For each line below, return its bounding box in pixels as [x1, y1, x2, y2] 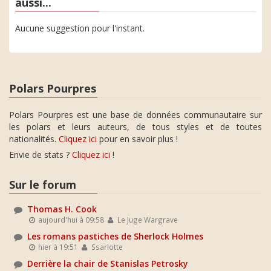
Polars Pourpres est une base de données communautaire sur [9, 108, 262, 120]
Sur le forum [9, 177, 76, 192]
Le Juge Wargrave [115, 215, 178, 224]
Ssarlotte [89, 242, 123, 252]
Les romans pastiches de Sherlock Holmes [27, 230, 203, 242]
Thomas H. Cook [27, 203, 97, 215]
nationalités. [9, 132, 59, 145]
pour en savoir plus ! [97, 132, 178, 145]
